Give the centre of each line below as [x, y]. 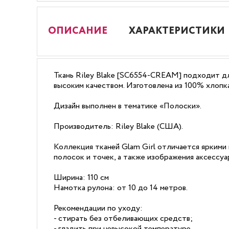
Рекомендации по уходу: [98, 208]
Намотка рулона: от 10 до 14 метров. [121, 188]
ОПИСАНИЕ [78, 31]
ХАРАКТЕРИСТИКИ [177, 31]
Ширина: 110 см [81, 178]
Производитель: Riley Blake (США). [118, 127]
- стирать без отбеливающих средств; [123, 219]
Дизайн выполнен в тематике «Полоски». [128, 106]
